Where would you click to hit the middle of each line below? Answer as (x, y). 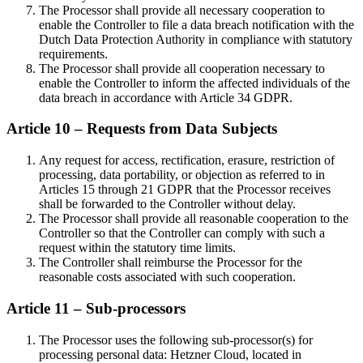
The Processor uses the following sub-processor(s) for (176, 340)
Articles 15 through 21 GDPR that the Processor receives (185, 190)
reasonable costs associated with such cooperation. (167, 277)
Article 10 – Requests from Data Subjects (142, 129)
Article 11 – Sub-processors (96, 308)
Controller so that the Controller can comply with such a (182, 233)
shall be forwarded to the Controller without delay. (167, 204)
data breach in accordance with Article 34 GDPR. (166, 97)
